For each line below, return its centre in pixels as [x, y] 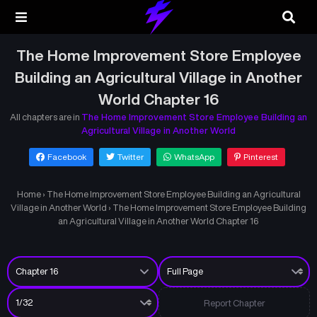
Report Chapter [234, 303]
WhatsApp [194, 157]
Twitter [130, 157]
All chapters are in [46, 117]
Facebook [67, 157]
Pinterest [260, 157]
